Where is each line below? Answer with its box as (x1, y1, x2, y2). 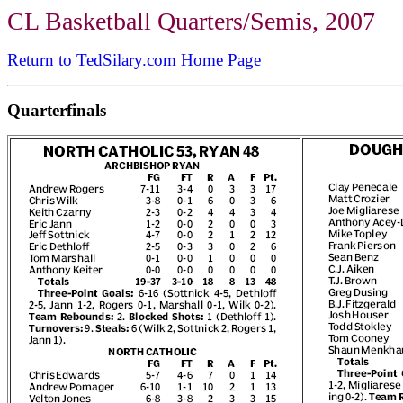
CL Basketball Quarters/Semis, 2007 (7, 7, 375, 35)
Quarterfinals (7, 101, 106, 120)
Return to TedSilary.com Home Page (7, 50, 261, 69)
